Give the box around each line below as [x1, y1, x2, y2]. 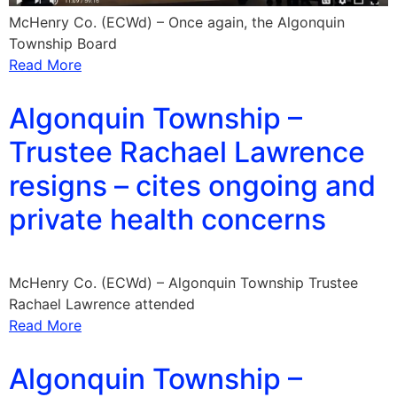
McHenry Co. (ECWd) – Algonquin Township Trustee [9, 273, 358, 292]
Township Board [9, 34, 117, 52]
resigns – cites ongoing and [9, 167, 376, 203]
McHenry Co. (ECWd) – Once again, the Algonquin [9, 12, 345, 31]
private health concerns [9, 201, 326, 237]
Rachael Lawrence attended [9, 294, 195, 313]
